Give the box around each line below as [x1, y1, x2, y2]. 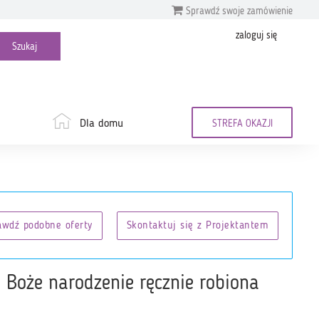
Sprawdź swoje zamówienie [183, 6, 293, 16]
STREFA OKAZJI [211, 119, 273, 129]
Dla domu [79, 118, 123, 130]
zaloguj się [236, 31, 277, 41]
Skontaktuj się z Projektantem [126, 220, 268, 231]
